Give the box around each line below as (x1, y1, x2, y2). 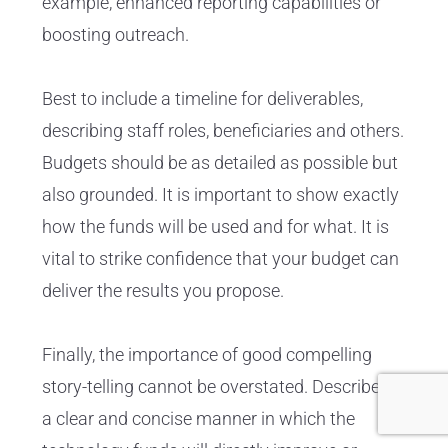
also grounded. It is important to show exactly (42, 184, 399, 206)
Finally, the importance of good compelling (42, 344, 372, 366)
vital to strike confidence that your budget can (42, 248, 399, 270)
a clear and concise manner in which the (42, 408, 355, 430)
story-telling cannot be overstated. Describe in (42, 376, 398, 398)
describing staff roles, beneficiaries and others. (42, 120, 404, 142)
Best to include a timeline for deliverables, (42, 88, 363, 110)
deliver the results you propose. (42, 280, 284, 302)
